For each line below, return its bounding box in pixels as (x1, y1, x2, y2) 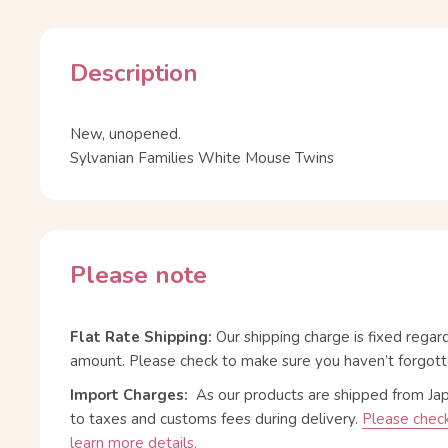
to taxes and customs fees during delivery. (70, 409, 358, 430)
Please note (70, 259, 207, 292)
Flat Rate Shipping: (70, 326, 216, 347)
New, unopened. (70, 124, 181, 145)
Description (70, 57, 198, 89)
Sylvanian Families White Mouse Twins (70, 148, 334, 169)
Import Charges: (70, 385, 196, 406)
